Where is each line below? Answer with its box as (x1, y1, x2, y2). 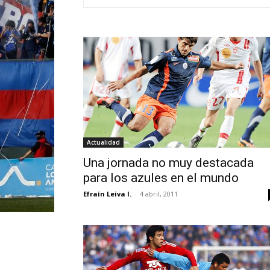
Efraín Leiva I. (83, 189, 131, 198)
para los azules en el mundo (83, 170, 239, 185)
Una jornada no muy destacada (83, 155, 254, 170)
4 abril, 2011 (140, 189, 178, 198)
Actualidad (87, 137, 120, 146)
